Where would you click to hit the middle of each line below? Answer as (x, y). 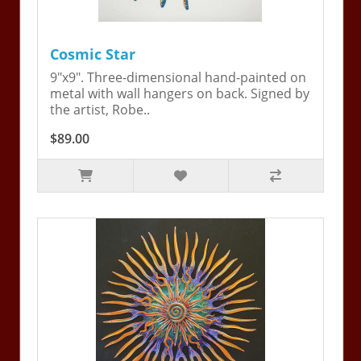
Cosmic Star (93, 54)
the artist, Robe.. (100, 110)
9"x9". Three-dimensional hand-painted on (178, 78)
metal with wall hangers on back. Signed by (180, 94)
